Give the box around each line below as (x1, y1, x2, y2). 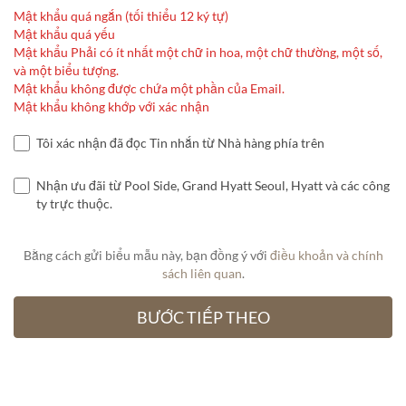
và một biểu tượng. (14, 63, 119, 79)
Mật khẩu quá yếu (14, 26, 115, 43)
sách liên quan (161, 266, 242, 282)
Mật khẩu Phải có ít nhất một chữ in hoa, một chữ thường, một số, (14, 44, 382, 61)
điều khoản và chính (269, 247, 383, 264)
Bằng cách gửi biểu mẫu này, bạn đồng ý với (23, 247, 270, 264)
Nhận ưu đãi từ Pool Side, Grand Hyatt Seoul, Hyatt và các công (36, 178, 390, 194)
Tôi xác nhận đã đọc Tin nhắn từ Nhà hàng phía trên (36, 135, 324, 151)
